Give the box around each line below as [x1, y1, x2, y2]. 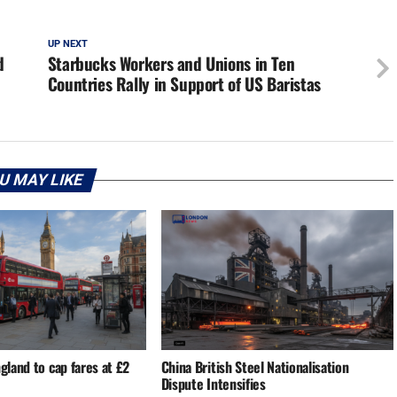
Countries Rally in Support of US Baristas [47, 71, 321, 97]
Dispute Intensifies [160, 372, 266, 394]
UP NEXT [47, 38, 88, 51]
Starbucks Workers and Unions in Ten [47, 51, 295, 77]
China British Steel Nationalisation [160, 355, 349, 378]
